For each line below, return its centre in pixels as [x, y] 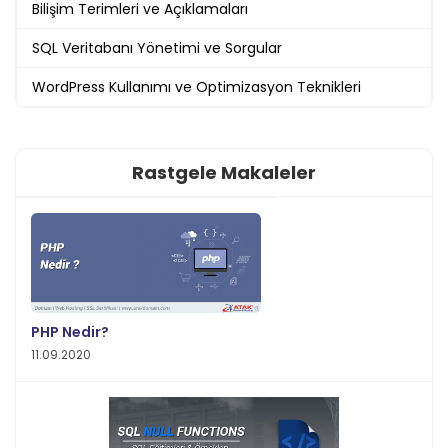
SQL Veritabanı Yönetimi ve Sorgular [157, 47]
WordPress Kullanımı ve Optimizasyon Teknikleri [196, 86]
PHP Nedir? [70, 331]
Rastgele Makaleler [224, 172]
